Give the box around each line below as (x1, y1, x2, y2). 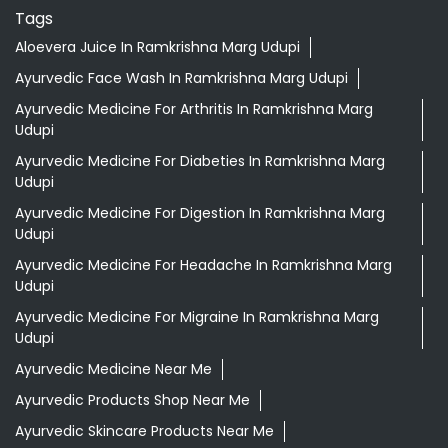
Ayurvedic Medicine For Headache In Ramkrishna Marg (15, 255, 392, 276)
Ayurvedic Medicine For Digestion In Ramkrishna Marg (15, 203, 385, 224)
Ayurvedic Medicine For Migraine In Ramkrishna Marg (15, 307, 379, 328)
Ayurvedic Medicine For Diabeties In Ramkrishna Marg (15, 151, 385, 172)
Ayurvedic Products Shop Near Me (15, 390, 250, 411)
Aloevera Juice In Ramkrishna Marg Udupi (15, 37, 300, 58)
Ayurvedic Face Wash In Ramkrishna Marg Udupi (15, 68, 348, 89)
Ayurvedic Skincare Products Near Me (15, 421, 274, 442)
